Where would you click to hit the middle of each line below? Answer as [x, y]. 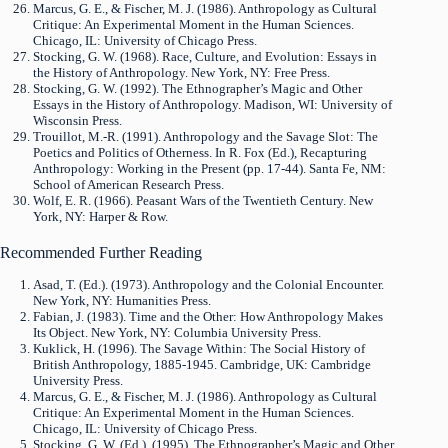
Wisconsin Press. [77, 120]
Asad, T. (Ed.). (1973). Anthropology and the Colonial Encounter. [208, 285]
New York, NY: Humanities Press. [121, 301]
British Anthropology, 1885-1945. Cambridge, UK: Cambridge [201, 365]
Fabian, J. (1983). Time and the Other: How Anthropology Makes [207, 317]
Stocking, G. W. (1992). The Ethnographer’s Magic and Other [197, 88]
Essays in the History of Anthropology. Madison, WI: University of [212, 104]
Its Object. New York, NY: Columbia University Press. [176, 333]
